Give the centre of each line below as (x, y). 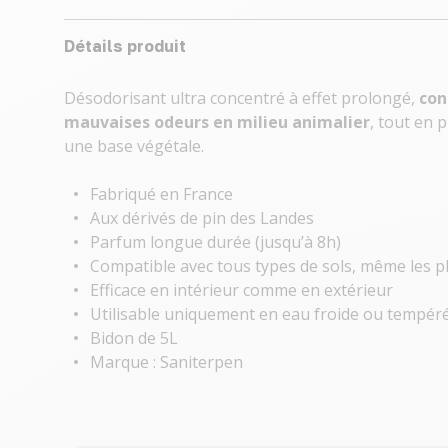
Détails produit (125, 46)
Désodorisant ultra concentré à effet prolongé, (241, 98)
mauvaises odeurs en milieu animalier (217, 122)
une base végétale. (134, 146)
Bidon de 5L (134, 338)
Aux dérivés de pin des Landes (202, 218)
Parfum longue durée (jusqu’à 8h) (215, 242)
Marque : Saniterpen (166, 362)
